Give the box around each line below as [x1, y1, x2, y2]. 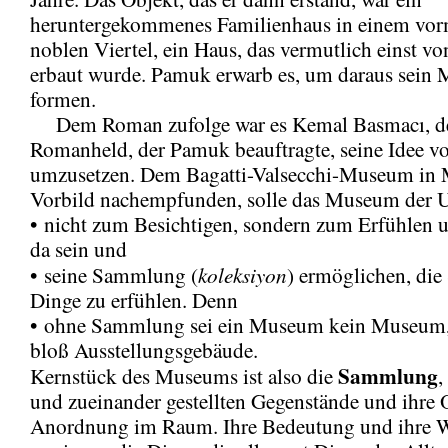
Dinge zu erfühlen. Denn [30, 285, 238, 314]
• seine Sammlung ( [30, 260, 198, 289]
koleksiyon [198, 259, 287, 289]
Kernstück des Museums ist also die [30, 361, 338, 390]
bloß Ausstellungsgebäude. [30, 335, 258, 364]
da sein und [30, 234, 127, 263]
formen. [30, 84, 96, 113]
